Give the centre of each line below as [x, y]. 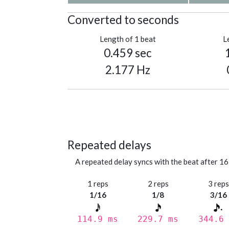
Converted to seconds [123, 20]
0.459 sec [128, 53]
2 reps [158, 184]
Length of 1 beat [128, 39]
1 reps [98, 184]
